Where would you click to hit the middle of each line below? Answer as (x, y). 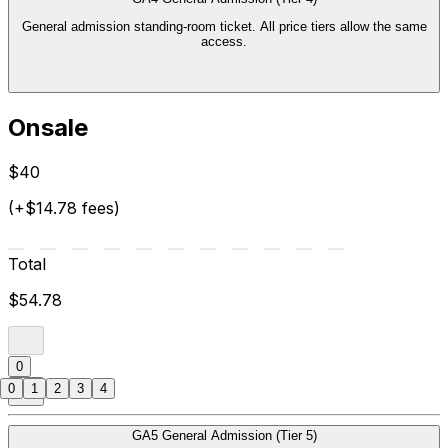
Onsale (48, 127)
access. (224, 42)
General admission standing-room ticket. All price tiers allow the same (140, 27)
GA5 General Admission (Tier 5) (224, 435)
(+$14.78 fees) (64, 207)
